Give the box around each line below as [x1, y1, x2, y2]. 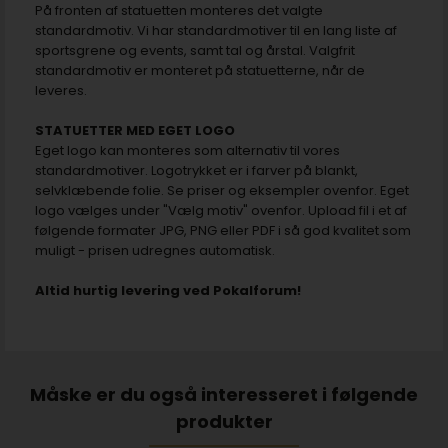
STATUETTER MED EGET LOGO [35, 120, 235, 140]
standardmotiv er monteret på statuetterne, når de [35, 60, 365, 80]
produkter [175, 408, 273, 434]
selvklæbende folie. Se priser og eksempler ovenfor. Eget [35, 180, 409, 200]
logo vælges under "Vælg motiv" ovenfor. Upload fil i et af [35, 200, 407, 220]
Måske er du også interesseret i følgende [30, 381, 418, 407]
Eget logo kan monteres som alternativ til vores [35, 140, 340, 160]
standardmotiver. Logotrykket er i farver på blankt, [35, 160, 358, 180]
